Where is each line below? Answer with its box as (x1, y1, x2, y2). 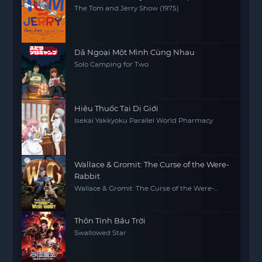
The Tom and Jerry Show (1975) (74, 4, 180, 12)
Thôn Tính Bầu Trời (74, 216, 146, 225)
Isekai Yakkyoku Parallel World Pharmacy (74, 116, 213, 125)
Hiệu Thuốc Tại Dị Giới (74, 104, 159, 113)
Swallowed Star (74, 229, 127, 237)
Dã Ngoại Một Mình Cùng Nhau (74, 47, 195, 57)
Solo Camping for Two (74, 60, 149, 68)
